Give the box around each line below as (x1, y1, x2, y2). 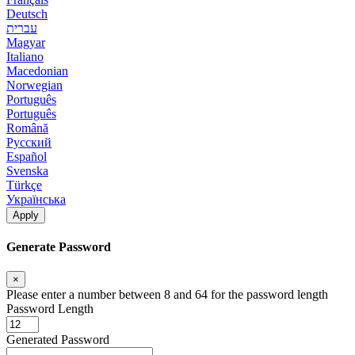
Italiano (6, 49, 44, 63)
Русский (6, 135, 52, 149)
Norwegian (6, 78, 63, 92)
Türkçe (6, 177, 42, 192)
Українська (6, 192, 66, 206)
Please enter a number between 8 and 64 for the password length (6, 288, 328, 302)
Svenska (6, 163, 48, 177)
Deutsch (6, 6, 48, 21)
